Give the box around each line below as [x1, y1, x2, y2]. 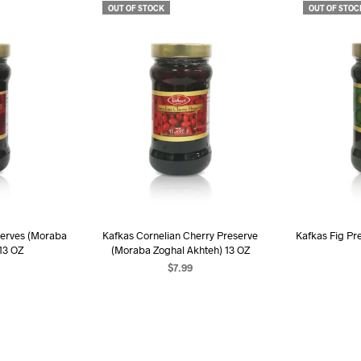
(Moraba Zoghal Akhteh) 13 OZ [110, 243, 250, 256]
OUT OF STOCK [107, 3, 164, 14]
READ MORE [149, 283, 211, 297]
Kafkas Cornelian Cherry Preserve [102, 228, 259, 242]
